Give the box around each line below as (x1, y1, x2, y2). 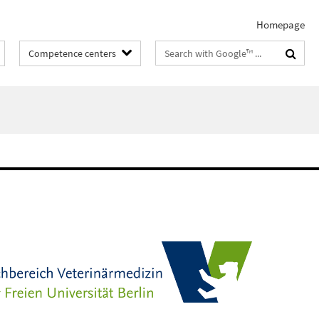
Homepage (256, 18, 305, 31)
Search (156, 43, 187, 57)
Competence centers (28, 47, 116, 60)
